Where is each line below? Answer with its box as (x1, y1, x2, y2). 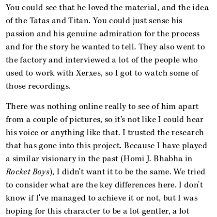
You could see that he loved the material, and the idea (6, 2, 209, 13)
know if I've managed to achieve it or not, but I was (6, 192, 198, 203)
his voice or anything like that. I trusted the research (6, 127, 204, 138)
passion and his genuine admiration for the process (6, 28, 200, 39)
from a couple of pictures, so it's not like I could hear (6, 114, 204, 125)
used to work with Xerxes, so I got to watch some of (6, 67, 199, 78)
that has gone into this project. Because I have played (6, 140, 207, 151)
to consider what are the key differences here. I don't (6, 179, 203, 190)
